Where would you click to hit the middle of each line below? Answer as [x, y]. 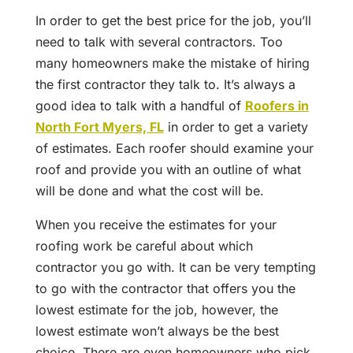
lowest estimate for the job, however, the [156, 310]
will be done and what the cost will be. [149, 191]
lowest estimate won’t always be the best [157, 331]
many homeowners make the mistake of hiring [172, 63]
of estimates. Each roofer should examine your [174, 149]
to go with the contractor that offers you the [165, 289]
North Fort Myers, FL [99, 127]
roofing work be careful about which [144, 246]
